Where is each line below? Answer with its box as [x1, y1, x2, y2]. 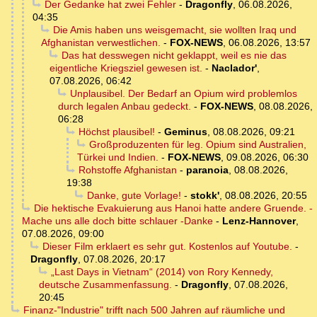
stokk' [190, 190, 219, 202]
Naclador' [212, 62, 257, 74]
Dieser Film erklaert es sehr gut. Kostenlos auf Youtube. [42, 241, 292, 253]
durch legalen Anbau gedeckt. [58, 100, 191, 113]
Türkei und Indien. [77, 151, 158, 163]
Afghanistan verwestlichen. [41, 37, 161, 49]
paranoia [185, 164, 229, 176]
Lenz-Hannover [222, 215, 296, 227]
